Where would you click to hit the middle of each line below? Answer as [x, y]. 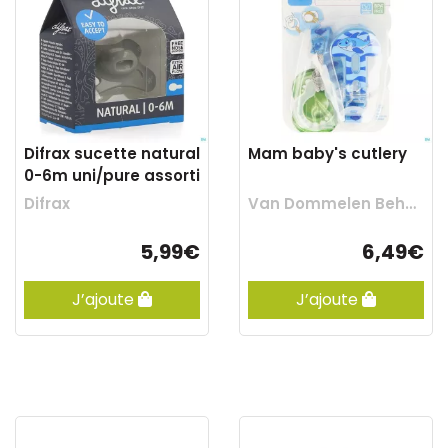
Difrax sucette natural [112, 153]
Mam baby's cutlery [327, 153]
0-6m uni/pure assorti [112, 175]
